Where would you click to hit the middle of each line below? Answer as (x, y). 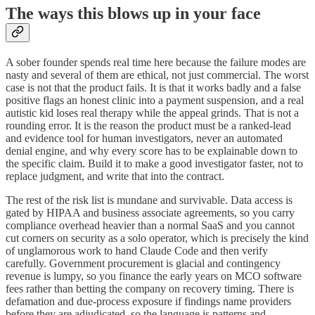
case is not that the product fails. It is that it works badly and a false (153, 88)
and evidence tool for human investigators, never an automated (144, 138)
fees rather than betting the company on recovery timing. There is (150, 289)
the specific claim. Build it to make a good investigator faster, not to (154, 163)
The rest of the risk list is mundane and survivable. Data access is (149, 200)
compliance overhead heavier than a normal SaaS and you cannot (150, 225)
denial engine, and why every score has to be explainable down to (152, 151)
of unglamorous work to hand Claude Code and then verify (137, 251)
